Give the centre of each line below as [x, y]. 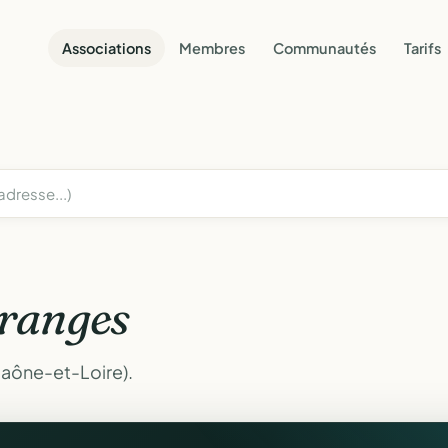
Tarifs [422, 47]
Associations [106, 47]
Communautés [324, 47]
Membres [212, 47]
